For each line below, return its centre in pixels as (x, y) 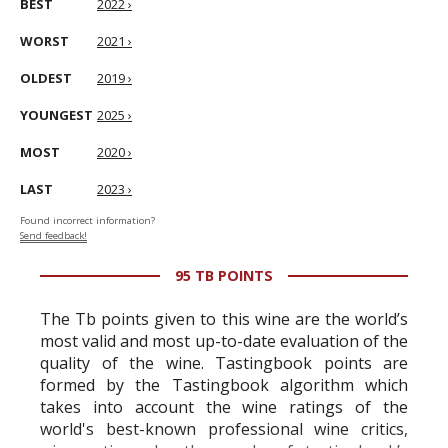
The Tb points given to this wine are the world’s (224, 319)
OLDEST (46, 78)
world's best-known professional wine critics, (224, 429)
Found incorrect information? (87, 220)
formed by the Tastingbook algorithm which (224, 385)
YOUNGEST (56, 115)
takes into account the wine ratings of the (224, 407)
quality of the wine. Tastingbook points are (224, 363)
